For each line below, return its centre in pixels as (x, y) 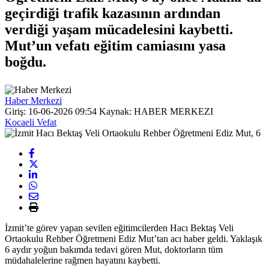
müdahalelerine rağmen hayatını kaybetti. (83, 260)
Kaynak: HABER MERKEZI (155, 111)
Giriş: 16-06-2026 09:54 (51, 111)
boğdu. (26, 62)
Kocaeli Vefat (31, 122)
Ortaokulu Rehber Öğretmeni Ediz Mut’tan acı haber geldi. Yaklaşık (134, 238)
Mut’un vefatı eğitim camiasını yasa (115, 45)
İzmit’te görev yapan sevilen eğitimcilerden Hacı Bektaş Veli (119, 228)
